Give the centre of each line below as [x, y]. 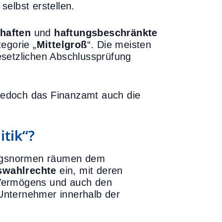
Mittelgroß [62, 45]
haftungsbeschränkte [106, 33]
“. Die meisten [119, 45]
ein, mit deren [89, 170]
